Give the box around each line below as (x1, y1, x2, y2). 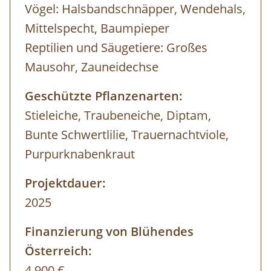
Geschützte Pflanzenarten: (25, 88, 183, 105)
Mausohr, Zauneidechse (25, 59, 158, 76)
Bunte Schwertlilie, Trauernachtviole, (25, 126, 229, 143)
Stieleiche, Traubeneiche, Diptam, (25, 107, 211, 124)
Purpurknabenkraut (25, 146, 135, 163)
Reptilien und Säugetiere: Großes (25, 39, 207, 56)
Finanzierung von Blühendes (25, 223, 194, 240)
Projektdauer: (25, 175, 106, 192)
